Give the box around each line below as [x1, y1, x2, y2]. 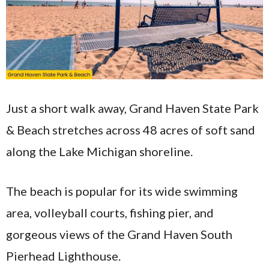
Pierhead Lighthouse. [6, 249, 121, 264]
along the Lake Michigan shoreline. [6, 144, 193, 159]
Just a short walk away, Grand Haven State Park [6, 101, 259, 116]
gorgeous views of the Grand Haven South [6, 227, 232, 242]
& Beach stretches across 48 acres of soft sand [6, 122, 255, 138]
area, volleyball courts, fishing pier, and [6, 205, 214, 220]
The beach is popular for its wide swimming [6, 184, 238, 199]
